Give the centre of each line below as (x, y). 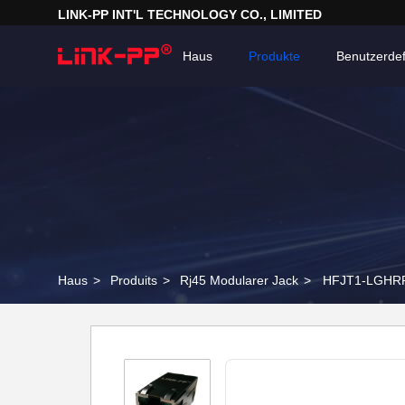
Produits (134, 280)
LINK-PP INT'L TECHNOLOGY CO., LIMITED (190, 14)
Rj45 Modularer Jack (239, 280)
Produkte (274, 56)
